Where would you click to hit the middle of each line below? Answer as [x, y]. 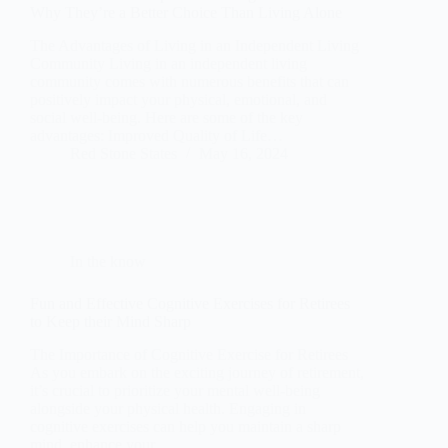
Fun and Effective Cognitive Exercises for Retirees [190, 304]
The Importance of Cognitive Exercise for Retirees [189, 354]
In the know [108, 262]
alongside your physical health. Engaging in [168, 408]
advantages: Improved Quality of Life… [156, 136]
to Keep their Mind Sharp [110, 322]
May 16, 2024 [243, 154]
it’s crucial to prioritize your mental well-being [175, 390]
